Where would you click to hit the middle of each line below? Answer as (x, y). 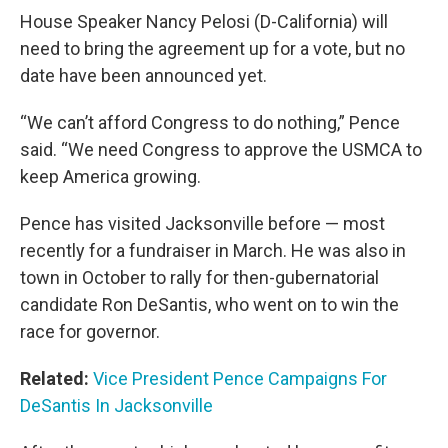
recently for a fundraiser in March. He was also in (213, 250)
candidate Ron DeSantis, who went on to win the (209, 304)
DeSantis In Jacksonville (116, 405)
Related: (54, 378)
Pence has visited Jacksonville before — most (202, 223)
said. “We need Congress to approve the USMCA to (221, 149)
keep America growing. (110, 176)
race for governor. (94, 331)
